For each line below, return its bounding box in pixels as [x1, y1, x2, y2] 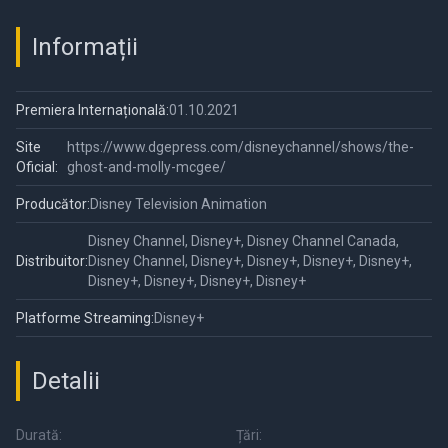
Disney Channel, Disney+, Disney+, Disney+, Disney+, [88, 253, 412, 270]
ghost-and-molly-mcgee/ [66, 159, 226, 176]
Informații [32, 33, 138, 62]
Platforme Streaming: [16, 310, 154, 327]
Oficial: [16, 159, 58, 176]
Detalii [32, 367, 100, 396]
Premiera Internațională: [16, 102, 169, 119]
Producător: [16, 196, 90, 213]
